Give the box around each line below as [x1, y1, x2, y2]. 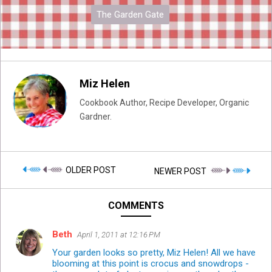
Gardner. [80, 112, 112, 122]
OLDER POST [63, 165, 116, 175]
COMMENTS [108, 199, 164, 211]
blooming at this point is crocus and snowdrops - [52, 257, 249, 269]
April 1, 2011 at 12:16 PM [77, 229, 160, 239]
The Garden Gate [97, 8, 164, 20]
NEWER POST [154, 166, 208, 176]
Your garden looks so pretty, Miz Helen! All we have [52, 246, 256, 258]
